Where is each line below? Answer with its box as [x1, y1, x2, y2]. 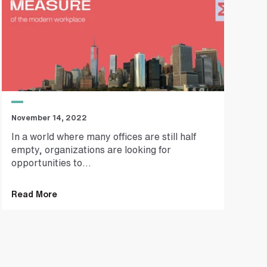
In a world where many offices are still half [11, 132, 196, 142]
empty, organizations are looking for [11, 145, 171, 155]
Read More [11, 190, 57, 199]
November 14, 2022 [11, 113, 87, 122]
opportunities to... [11, 158, 91, 168]
